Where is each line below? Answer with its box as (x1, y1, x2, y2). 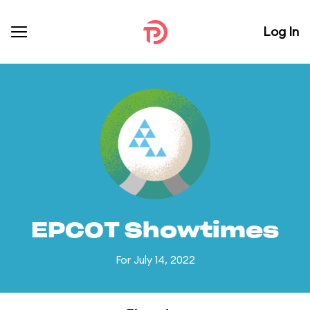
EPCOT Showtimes (31, 221, 279, 241)
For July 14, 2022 (115, 253, 195, 266)
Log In (263, 24, 299, 39)
